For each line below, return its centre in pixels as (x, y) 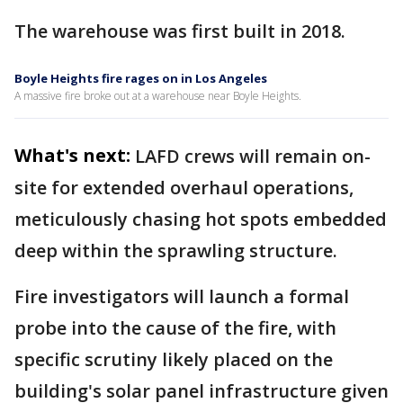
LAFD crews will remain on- (253, 156)
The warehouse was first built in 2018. (180, 31)
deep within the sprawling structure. (178, 251)
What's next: (72, 155)
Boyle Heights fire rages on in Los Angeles (141, 78)
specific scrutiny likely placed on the (174, 359)
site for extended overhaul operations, (184, 188)
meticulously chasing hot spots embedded (201, 219)
